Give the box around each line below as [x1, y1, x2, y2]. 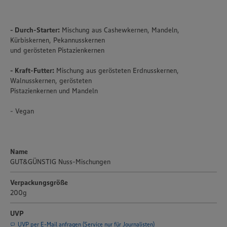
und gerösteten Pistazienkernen [10, 46, 104, 55]
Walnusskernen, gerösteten [10, 76, 92, 85]
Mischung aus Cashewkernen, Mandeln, [60, 25, 179, 34]
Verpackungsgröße [10, 178, 68, 187]
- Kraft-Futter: [10, 66, 54, 75]
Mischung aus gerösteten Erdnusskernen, [54, 66, 179, 75]
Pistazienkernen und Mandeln [10, 86, 98, 95]
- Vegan [10, 106, 34, 116]
